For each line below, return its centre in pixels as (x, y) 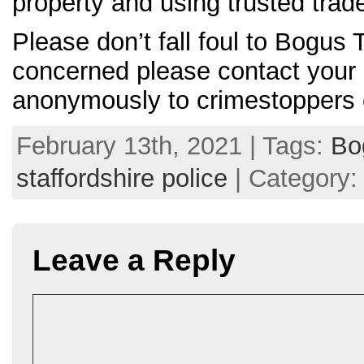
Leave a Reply (134, 261)
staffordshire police (122, 179)
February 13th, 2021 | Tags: (173, 146)
